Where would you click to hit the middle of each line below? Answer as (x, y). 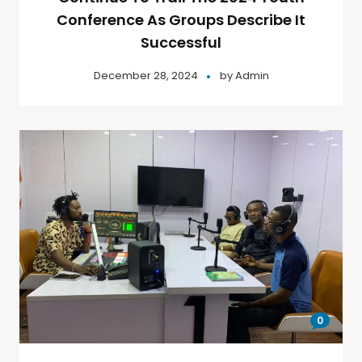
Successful (181, 43)
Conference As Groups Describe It (181, 20)
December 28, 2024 (145, 76)
